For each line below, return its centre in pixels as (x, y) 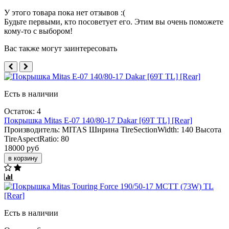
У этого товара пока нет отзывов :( (65, 12)
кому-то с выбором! (38, 31)
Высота (208, 129)
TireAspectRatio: (31, 139)
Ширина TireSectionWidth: (134, 129)
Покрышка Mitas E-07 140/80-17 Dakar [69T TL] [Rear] (98, 120)
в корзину (23, 158)
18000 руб (21, 148)
